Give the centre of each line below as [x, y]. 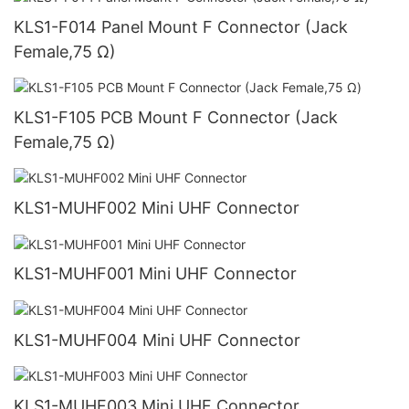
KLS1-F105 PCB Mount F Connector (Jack [176, 118]
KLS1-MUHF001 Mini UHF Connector [155, 274]
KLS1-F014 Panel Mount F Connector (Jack [181, 27]
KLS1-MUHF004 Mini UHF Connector [157, 340]
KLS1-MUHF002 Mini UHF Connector [157, 208]
